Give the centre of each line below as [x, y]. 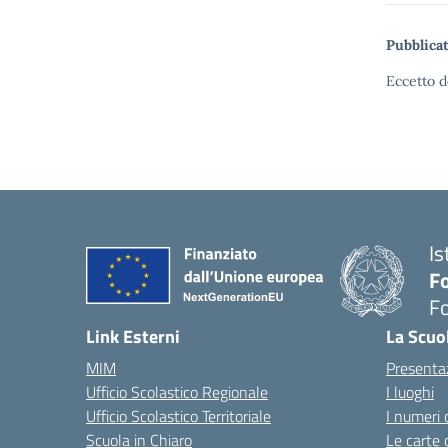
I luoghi [410, 392]
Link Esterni [133, 336]
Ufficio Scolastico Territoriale [178, 416]
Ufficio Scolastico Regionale [177, 392]
